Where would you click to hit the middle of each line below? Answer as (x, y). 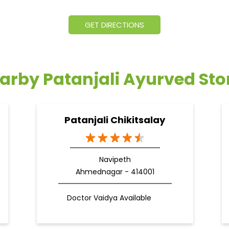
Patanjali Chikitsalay (115, 120)
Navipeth (115, 160)
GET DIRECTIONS (114, 25)
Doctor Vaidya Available (109, 198)
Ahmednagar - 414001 (115, 172)
